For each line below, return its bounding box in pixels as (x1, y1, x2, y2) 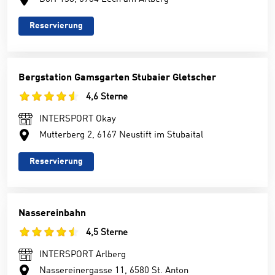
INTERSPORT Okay (39, 115, 116, 124)
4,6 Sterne (86, 93, 128, 102)
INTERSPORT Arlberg (39, 250, 126, 260)
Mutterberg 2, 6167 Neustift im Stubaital (39, 131, 203, 140)
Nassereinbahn (18, 209, 86, 219)
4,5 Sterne (86, 228, 128, 238)
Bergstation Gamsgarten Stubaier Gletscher (18, 73, 216, 83)
